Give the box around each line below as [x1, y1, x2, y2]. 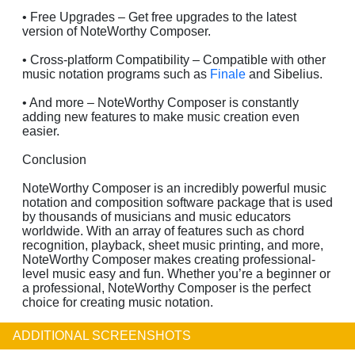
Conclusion [22, 152, 86, 166]
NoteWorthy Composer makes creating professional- [22, 252, 315, 266]
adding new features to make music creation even [22, 109, 300, 124]
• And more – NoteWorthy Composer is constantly [22, 95, 299, 109]
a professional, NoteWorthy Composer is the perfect [22, 281, 311, 295]
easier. [22, 124, 59, 138]
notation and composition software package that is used [22, 195, 333, 209]
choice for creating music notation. [22, 295, 213, 309]
